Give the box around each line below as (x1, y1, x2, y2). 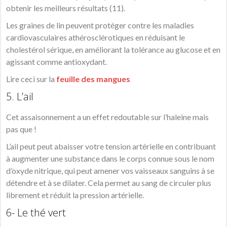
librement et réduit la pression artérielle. (6, 190, 144, 200)
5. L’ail (6, 90, 34, 104)
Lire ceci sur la (6, 74, 57, 84)
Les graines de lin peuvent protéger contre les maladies (6, 20, 195, 30)
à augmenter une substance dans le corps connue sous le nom (6, 154, 215, 164)
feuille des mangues (56, 74, 131, 84)
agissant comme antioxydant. (6, 57, 107, 67)
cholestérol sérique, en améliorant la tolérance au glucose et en (6, 45, 221, 55)
